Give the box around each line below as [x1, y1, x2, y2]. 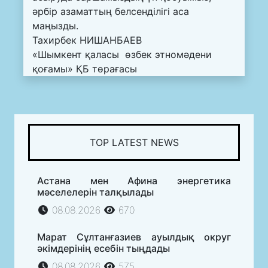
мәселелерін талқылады [37, 185, 154, 198]
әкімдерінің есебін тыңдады [37, 242, 170, 254]
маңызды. [32, 19, 78, 32]
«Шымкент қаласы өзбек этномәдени [32, 48, 212, 60]
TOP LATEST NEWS [89, 136, 179, 148]
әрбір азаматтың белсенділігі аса [32, 5, 189, 17]
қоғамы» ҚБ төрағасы [32, 62, 137, 75]
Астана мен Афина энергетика [37, 174, 231, 187]
